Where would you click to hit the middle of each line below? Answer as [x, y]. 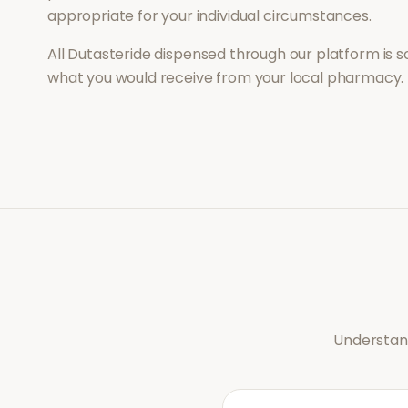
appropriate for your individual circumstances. [209, 16]
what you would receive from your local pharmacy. [226, 78]
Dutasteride [109, 54]
